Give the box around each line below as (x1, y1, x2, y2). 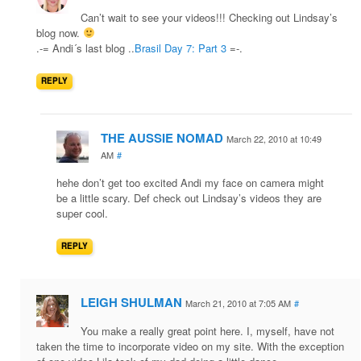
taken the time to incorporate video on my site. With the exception (36, 338, 344, 355)
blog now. (36, 25, 83, 41)
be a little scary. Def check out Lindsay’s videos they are (56, 190, 322, 206)
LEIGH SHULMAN (81, 293, 182, 312)
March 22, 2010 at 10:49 (226, 132, 322, 146)
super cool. (56, 205, 108, 222)
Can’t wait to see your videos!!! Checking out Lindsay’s (81, 10, 338, 26)
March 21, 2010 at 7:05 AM (185, 297, 291, 310)
